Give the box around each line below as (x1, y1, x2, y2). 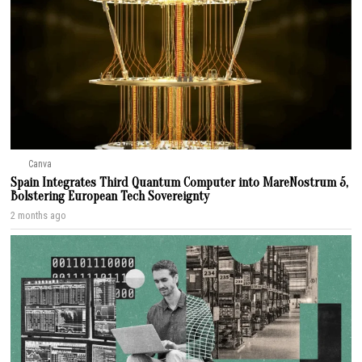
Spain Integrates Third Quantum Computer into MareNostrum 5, (11, 175, 349, 190)
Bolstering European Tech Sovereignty (11, 188, 210, 204)
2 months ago (11, 208, 67, 221)
